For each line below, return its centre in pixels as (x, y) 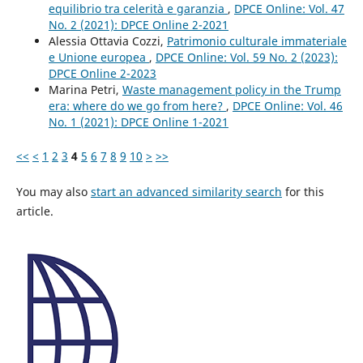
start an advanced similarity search (186, 191)
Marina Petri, (85, 89)
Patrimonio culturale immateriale (256, 41)
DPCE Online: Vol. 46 (287, 105)
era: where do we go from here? (137, 105)
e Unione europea (98, 57)
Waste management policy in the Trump (231, 89)
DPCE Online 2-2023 (102, 73)
